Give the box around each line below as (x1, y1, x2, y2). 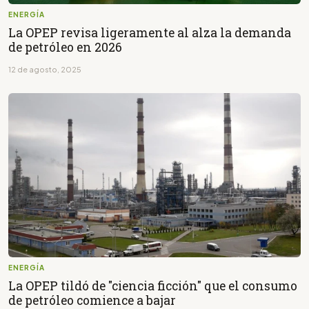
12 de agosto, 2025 (8, 64, 81, 74)
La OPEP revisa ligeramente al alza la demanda (8, 24, 291, 41)
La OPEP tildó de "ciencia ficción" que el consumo (8, 277, 297, 294)
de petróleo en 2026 (8, 39, 122, 55)
